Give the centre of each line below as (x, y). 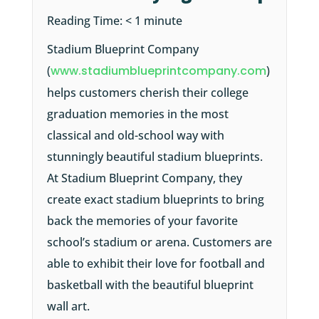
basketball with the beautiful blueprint (150, 285)
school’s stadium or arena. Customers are (159, 242)
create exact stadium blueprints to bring (155, 200)
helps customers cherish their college (147, 93)
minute (163, 21)
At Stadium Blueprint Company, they (144, 178)
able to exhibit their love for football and (156, 264)
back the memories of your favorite (142, 221)
